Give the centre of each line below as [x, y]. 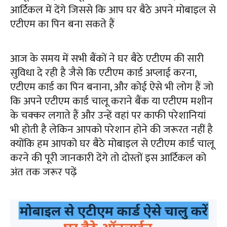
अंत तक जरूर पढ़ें [43, 172]
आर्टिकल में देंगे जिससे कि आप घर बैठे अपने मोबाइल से [113, 10]
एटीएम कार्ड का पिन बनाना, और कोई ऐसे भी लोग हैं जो [112, 87]
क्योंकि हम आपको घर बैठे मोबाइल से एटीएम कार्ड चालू [112, 144]
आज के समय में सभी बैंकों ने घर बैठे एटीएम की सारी [107, 59]
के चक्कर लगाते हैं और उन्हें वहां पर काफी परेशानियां [108, 116]
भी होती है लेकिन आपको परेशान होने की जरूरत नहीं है [111, 130]
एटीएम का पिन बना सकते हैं [62, 24]
